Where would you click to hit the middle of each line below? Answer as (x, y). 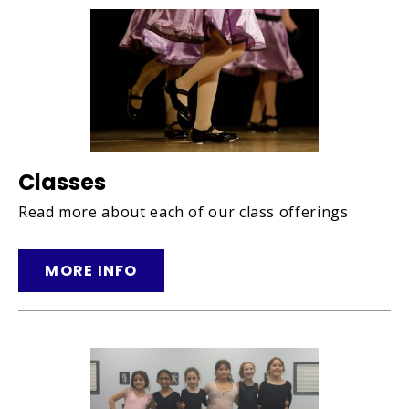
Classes (62, 182)
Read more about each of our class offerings (184, 211)
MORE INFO (91, 270)
